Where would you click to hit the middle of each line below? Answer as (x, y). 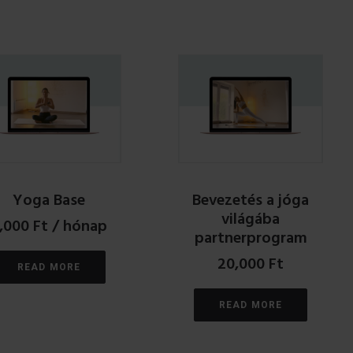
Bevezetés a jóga (251, 201)
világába (251, 219)
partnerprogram (251, 238)
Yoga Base (49, 201)
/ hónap (80, 227)
